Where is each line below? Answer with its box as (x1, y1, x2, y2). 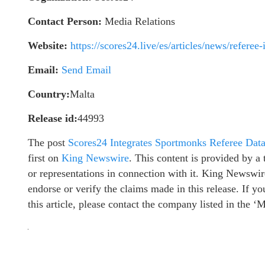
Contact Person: (28, 15, 102, 27)
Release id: (28, 112, 77, 124)
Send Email (62, 63, 111, 76)
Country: (28, 88, 70, 100)
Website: (28, 39, 67, 51)
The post (28, 136, 68, 148)
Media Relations (102, 15, 175, 27)
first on (28, 151, 62, 164)
